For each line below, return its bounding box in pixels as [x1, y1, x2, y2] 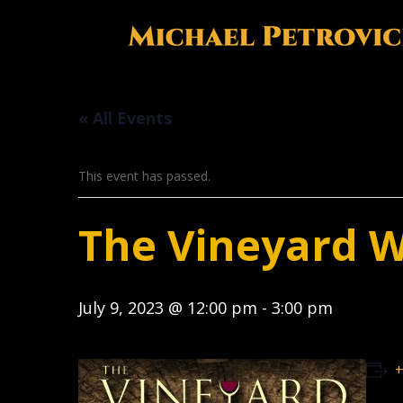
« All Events [78, 107, 173, 129]
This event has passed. [78, 167, 211, 184]
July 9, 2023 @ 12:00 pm [78, 297, 258, 318]
